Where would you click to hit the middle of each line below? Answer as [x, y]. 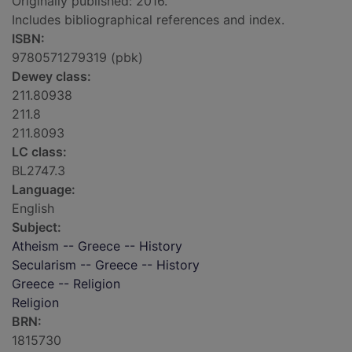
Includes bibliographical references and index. [148, 20]
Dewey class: [51, 77]
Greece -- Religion [66, 284]
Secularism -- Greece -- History [106, 265]
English [33, 209]
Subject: [37, 227]
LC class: [39, 152]
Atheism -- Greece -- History [97, 246]
